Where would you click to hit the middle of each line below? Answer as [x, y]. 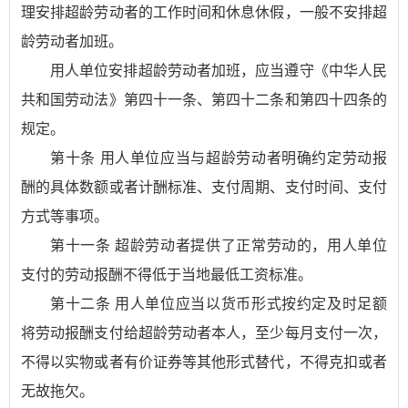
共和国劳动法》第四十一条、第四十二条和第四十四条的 [204, 100]
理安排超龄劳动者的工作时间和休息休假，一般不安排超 [204, 12]
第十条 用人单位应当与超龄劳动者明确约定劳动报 [219, 158]
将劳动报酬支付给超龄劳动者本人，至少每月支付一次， [204, 333]
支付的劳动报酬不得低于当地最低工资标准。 [167, 275]
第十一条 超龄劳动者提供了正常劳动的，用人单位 [219, 245]
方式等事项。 [65, 216]
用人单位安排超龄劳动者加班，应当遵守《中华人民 [219, 71]
